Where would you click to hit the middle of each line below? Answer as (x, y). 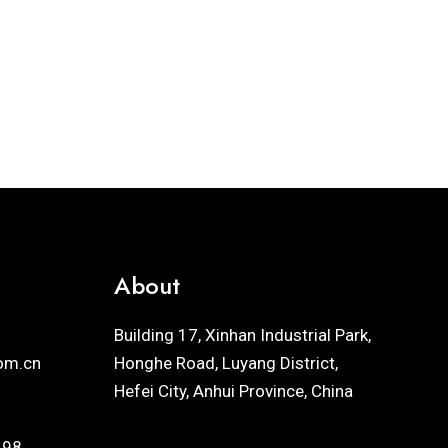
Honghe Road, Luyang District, (225, 362)
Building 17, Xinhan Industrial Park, (242, 334)
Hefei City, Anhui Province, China (233, 390)
